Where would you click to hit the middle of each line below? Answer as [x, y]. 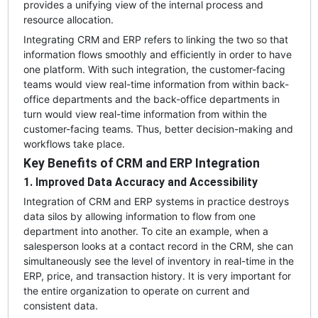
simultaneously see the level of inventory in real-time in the [158, 261]
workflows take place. [74, 143]
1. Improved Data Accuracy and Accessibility [140, 182]
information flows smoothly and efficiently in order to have [157, 54]
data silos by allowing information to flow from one [139, 216]
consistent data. [60, 305]
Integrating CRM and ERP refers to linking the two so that [155, 39]
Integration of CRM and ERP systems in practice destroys [156, 201]
